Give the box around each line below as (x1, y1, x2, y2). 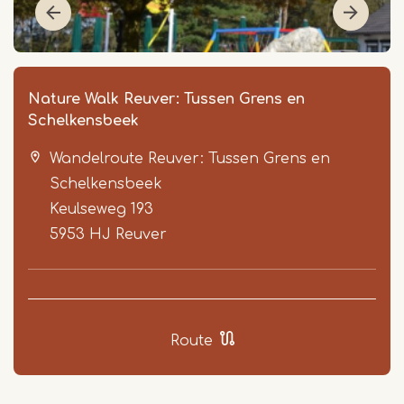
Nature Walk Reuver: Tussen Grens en (28, 91, 305, 108)
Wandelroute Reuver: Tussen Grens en (50, 151, 330, 168)
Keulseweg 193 (50, 201, 153, 218)
